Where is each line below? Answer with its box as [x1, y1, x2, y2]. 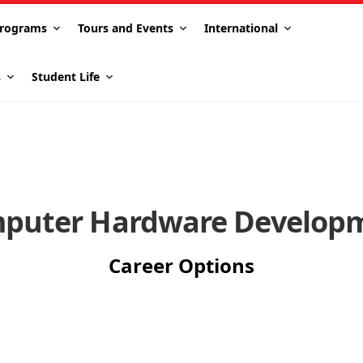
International [204, 20, 279, 36]
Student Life [32, 69, 100, 84]
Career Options [109, 252, 254, 279]
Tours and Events [78, 20, 174, 36]
